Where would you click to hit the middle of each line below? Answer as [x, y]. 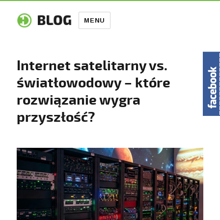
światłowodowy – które [94, 83]
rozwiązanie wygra [79, 100]
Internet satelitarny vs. [92, 66]
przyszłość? [56, 117]
